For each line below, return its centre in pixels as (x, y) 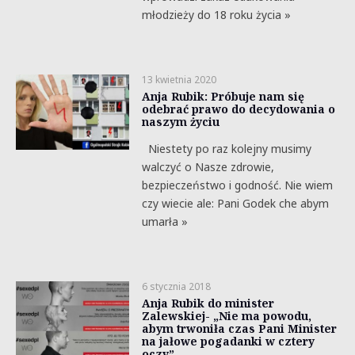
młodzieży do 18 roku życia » (216, 15)
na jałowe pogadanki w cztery (228, 341)
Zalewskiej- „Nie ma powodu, (226, 316)
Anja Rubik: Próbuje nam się (223, 96)
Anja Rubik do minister (208, 303)
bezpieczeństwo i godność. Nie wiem (237, 185)
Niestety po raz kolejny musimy (226, 149)
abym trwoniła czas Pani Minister (239, 328)
